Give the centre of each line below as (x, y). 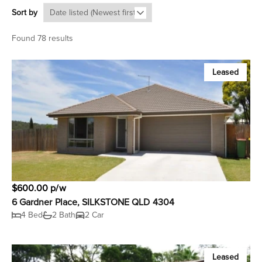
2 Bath (64, 215)
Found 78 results (43, 39)
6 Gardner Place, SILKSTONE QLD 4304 (93, 203)
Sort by (25, 13)
